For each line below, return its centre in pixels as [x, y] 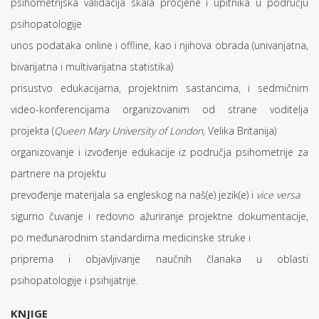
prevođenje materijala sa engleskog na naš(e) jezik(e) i [134, 195]
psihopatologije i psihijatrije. [74, 280]
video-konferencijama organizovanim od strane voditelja [159, 109]
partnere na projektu [58, 173]
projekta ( [32, 131]
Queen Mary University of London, [131, 131]
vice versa [278, 195]
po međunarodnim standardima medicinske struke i [131, 237]
